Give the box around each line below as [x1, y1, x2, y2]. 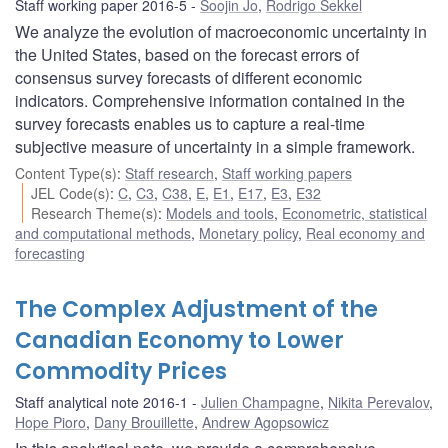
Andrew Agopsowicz [202, 411, 329, 432]
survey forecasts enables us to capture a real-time [15, 111, 365, 135]
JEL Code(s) [31, 182, 111, 203]
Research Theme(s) [31, 202, 159, 223]
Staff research [125, 162, 214, 183]
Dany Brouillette [94, 411, 194, 432]
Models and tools [166, 202, 275, 223]
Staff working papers [222, 162, 352, 183]
